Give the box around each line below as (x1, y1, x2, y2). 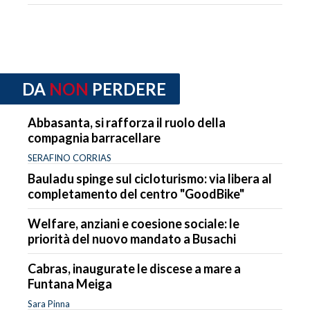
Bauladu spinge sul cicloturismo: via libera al (28, 170, 272, 186)
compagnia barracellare (28, 129, 161, 145)
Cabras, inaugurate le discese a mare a (28, 260, 241, 276)
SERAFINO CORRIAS (28, 152, 111, 163)
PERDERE (92, 79, 166, 100)
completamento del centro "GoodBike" (28, 185, 244, 201)
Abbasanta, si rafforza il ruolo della (28, 114, 226, 130)
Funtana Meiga (28, 275, 112, 291)
